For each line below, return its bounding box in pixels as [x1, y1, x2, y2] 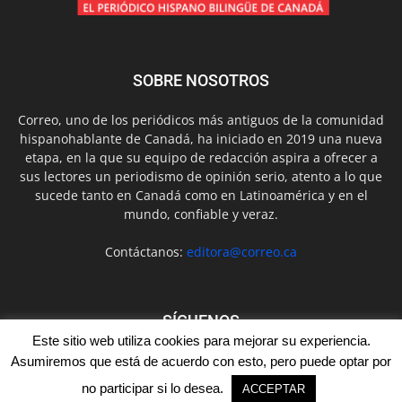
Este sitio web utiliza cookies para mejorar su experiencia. [31, 333, 371, 349]
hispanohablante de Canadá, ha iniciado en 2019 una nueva [20, 129, 382, 147]
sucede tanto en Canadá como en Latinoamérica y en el [34, 186, 368, 204]
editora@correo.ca [187, 242, 297, 260]
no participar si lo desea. [82, 380, 227, 396]
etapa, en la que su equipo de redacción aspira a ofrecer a [24, 148, 378, 166]
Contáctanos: [105, 242, 187, 260]
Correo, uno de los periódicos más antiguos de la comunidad [18, 110, 384, 128]
